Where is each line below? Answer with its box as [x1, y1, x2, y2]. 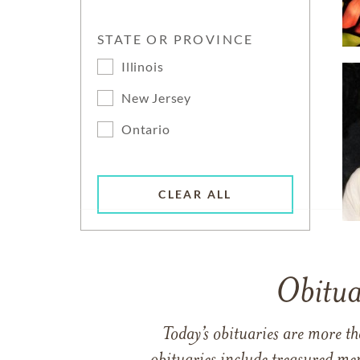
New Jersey [121, 90, 191, 105]
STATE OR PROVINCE [97, 31, 254, 47]
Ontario [121, 121, 170, 137]
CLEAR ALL [158, 187, 232, 202]
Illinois [121, 59, 164, 74]
